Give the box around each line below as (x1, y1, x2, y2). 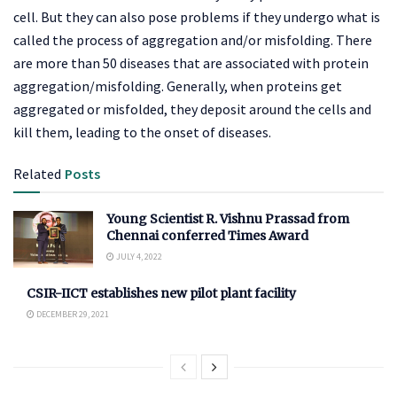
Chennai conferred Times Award (106, 227, 308, 244)
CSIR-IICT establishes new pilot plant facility (27, 285, 296, 302)
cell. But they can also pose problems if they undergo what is (13, 7, 380, 26)
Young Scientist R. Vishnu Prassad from (106, 210, 349, 227)
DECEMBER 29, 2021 (35, 308, 109, 321)
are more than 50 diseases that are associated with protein (13, 53, 369, 72)
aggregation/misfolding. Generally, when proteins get (13, 76, 342, 95)
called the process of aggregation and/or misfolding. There (13, 30, 372, 49)
